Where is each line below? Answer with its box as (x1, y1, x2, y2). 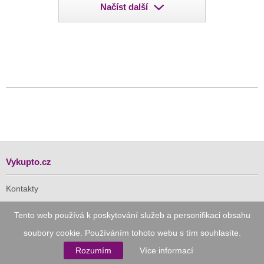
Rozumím (75, 246, 111, 255)
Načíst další (100, 2, 148, 12)
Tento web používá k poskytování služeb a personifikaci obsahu (14, 210, 250, 220)
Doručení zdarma (6, 251, 71, 261)
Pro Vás (6, 224, 38, 235)
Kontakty (6, 184, 38, 194)
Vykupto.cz (6, 157, 51, 167)
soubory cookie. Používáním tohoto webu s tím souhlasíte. (23, 228, 241, 237)
